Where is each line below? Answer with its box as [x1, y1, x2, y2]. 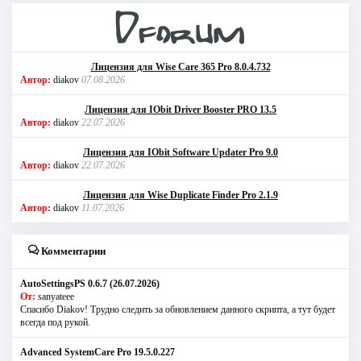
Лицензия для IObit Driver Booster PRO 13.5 [85, 103, 276, 115]
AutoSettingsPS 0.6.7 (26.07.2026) [20, 277, 160, 289]
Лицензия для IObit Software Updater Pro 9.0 [83, 146, 278, 158]
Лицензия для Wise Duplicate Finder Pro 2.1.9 [83, 189, 278, 201]
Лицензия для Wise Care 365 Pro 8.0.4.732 [90, 60, 271, 73]
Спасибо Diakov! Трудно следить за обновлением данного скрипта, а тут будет [20, 303, 335, 315]
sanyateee [38, 290, 74, 302]
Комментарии [39, 244, 106, 257]
